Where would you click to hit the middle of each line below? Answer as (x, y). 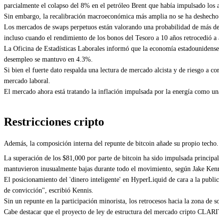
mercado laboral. (27, 81)
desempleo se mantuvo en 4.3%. (48, 59)
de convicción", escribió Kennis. (49, 190)
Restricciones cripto (54, 122)
